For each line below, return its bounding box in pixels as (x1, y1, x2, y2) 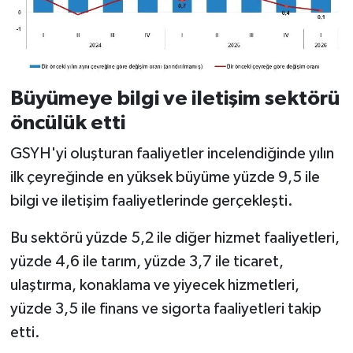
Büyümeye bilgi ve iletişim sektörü (9, 87, 340, 109)
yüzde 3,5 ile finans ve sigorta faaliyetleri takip (9, 301, 321, 318)
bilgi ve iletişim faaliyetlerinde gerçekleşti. (9, 193, 293, 210)
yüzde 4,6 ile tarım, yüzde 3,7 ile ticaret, (9, 254, 284, 270)
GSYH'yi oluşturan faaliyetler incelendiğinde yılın (9, 146, 334, 162)
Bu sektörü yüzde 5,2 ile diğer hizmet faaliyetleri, (9, 230, 340, 247)
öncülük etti (9, 112, 125, 133)
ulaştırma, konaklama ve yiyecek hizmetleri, (9, 277, 299, 294)
